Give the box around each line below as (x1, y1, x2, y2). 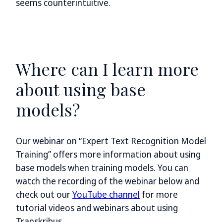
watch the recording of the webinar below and (16, 174, 199, 187)
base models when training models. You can (16, 161, 188, 173)
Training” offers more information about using (16, 148, 201, 160)
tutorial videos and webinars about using (16, 201, 178, 214)
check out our (16, 188, 72, 200)
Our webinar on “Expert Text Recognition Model (16, 134, 206, 147)
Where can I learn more (16, 57, 199, 81)
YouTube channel (72, 188, 140, 200)
